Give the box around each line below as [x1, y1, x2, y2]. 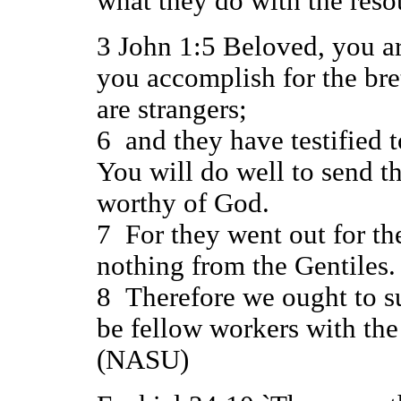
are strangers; [96, 93, 247, 124]
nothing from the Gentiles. [96, 250, 396, 281]
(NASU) [96, 344, 189, 375]
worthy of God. [96, 187, 269, 218]
